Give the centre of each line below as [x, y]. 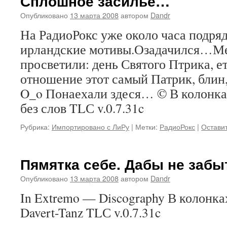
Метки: [146, 126]
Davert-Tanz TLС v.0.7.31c [90, 212]
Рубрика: [35, 126]
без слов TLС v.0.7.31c [82, 108]
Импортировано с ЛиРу [90, 126]
